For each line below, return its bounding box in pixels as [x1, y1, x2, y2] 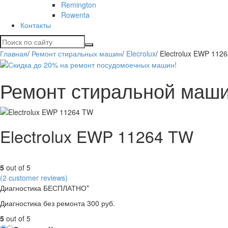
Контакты [20, 19, 51, 30]
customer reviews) [7, 173, 68, 183]
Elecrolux [126, 48, 156, 59]
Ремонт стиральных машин [32, 48, 122, 59]
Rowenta [61, 9, 90, 20]
